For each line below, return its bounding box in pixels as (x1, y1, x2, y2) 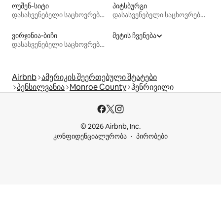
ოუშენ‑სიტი (12, 1, 49, 11)
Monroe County (70, 82, 126, 93)
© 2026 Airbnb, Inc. (80, 122, 141, 131)
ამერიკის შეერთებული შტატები (41, 72, 157, 83)
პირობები (136, 132, 168, 141)
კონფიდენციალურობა (53, 132, 127, 141)
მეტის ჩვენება (112, 31, 156, 40)
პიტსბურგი (112, 1, 147, 11)
